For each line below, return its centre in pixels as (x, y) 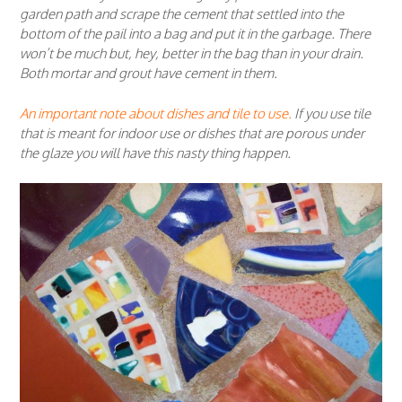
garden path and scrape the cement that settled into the (182, 14)
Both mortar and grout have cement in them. (149, 74)
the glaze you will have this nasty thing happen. (155, 153)
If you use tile (331, 113)
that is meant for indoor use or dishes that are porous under (192, 133)
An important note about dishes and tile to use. (156, 113)
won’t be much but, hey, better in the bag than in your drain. (193, 54)
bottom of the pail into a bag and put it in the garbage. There (195, 34)
